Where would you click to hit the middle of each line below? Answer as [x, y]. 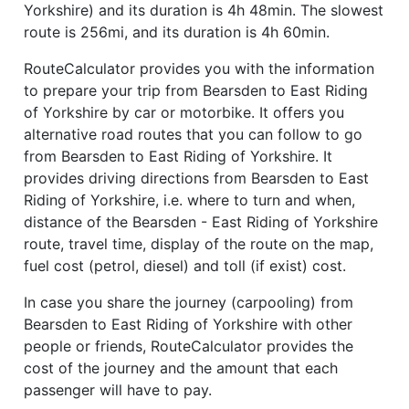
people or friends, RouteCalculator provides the [189, 346]
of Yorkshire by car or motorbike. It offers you [184, 112]
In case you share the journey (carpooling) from [189, 302]
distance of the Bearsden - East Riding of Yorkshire [201, 221]
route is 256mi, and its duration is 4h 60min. [177, 31]
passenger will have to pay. [118, 389]
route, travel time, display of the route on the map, [199, 243]
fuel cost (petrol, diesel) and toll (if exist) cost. [185, 265]
